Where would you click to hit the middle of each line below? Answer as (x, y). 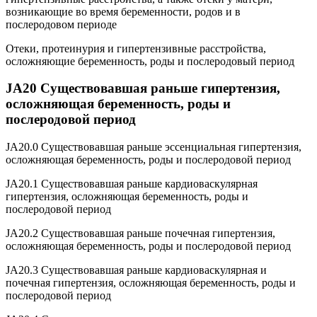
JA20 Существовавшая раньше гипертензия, (143, 88)
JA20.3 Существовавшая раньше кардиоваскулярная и (136, 270)
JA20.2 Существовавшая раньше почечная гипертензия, (140, 233)
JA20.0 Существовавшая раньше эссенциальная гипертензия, (154, 146)
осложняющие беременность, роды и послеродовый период (150, 61)
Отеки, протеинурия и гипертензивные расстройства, (136, 48)
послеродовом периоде (61, 24)
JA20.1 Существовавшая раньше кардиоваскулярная (132, 183)
